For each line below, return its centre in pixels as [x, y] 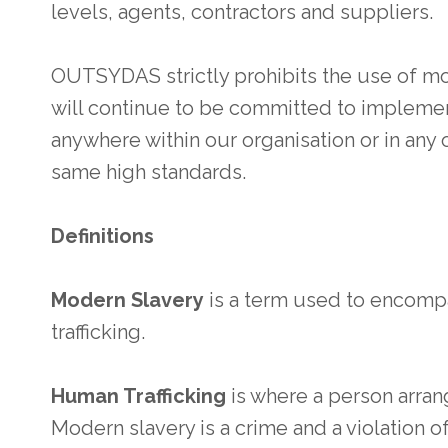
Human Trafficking [138, 395]
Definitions [102, 235]
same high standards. [148, 171]
